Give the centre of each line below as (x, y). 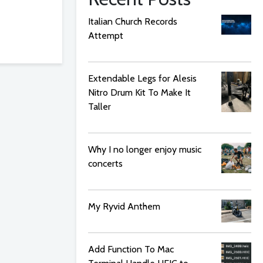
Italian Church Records (133, 21)
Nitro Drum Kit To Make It (139, 92)
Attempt (106, 36)
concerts (105, 163)
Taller (100, 107)
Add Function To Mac (131, 249)
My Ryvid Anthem (124, 206)
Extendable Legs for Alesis (142, 78)
